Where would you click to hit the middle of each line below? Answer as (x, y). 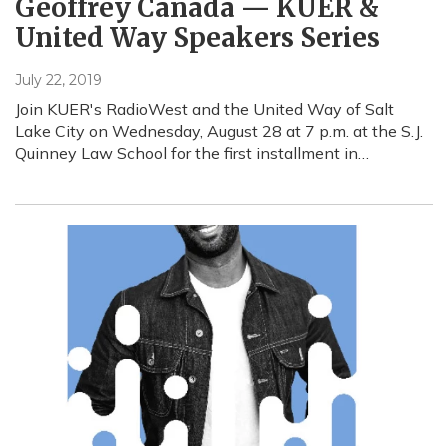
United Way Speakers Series (197, 37)
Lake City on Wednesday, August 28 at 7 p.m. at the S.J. (219, 130)
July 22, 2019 (58, 79)
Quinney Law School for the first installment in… (192, 152)
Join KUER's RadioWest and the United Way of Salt (204, 108)
